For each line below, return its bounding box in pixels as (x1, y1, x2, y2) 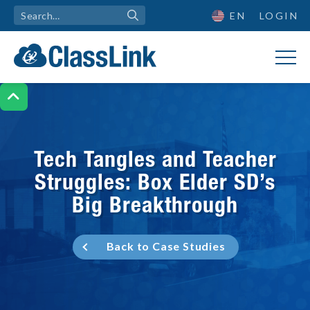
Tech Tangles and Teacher (33, 145, 277, 172)
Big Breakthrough (72, 190, 238, 217)
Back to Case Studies (106, 239, 226, 253)
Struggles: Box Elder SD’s (35, 167, 275, 194)
